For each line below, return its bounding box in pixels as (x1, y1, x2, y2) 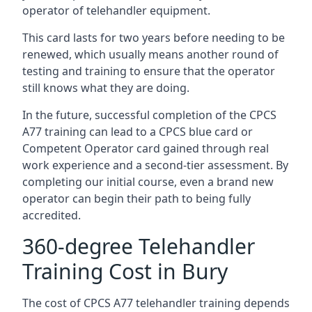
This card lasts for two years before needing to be (22, 30, 285, 45)
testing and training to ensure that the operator (22, 63, 275, 79)
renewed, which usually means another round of (22, 47, 279, 62)
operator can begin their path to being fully (22, 191, 251, 206)
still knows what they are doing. (22, 80, 189, 95)
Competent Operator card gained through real (22, 141, 269, 156)
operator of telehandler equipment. (22, 3, 210, 18)
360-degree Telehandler (22, 232, 255, 260)
